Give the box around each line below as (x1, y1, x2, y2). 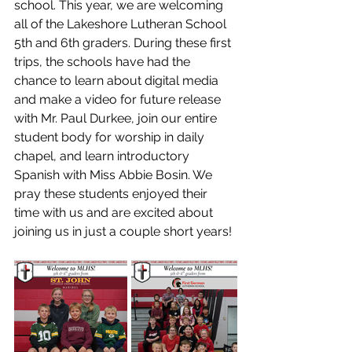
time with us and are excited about (14, 204, 216, 220)
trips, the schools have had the (14, 53, 193, 69)
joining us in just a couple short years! (14, 223, 235, 239)
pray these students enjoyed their (14, 185, 211, 201)
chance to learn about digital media (14, 72, 222, 88)
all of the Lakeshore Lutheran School (14, 16, 229, 31)
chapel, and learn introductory (14, 148, 192, 163)
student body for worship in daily (14, 129, 207, 145)
